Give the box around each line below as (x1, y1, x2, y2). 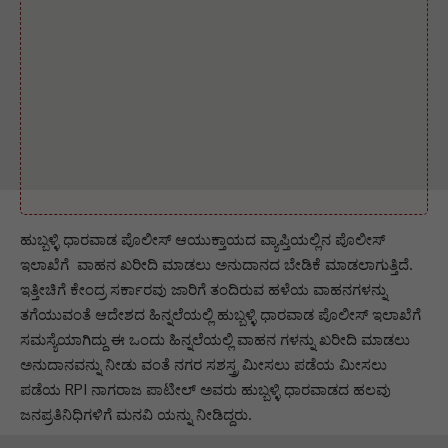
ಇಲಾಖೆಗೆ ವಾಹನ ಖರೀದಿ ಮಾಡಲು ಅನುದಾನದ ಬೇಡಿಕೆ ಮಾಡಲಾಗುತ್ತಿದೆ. (20, 254, 413, 274)
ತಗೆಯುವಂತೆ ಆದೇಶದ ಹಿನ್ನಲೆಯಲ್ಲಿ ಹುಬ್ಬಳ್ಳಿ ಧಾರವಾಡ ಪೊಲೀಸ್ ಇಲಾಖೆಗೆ (20, 304, 421, 324)
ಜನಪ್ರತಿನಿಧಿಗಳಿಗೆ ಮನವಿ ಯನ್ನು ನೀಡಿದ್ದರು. (20, 404, 252, 424)
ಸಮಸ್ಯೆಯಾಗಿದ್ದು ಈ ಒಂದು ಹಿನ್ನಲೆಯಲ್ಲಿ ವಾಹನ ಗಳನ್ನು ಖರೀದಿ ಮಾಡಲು (20, 329, 410, 349)
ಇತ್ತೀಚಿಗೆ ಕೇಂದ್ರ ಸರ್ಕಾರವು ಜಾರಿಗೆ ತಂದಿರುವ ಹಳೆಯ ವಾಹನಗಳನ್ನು (20, 279, 387, 299)
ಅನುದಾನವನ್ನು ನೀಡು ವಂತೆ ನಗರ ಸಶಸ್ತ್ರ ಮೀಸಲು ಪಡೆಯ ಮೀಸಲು (20, 354, 387, 374)
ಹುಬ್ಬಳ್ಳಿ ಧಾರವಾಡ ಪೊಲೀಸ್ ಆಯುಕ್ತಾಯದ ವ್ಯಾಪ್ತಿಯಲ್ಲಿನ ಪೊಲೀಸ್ (20, 229, 385, 249)
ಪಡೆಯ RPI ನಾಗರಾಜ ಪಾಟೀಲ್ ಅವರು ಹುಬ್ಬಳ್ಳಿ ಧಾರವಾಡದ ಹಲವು (20, 379, 391, 399)
